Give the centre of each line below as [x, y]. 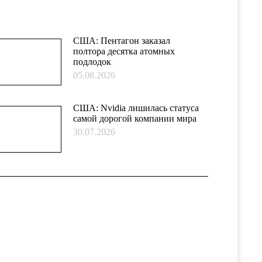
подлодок [92, 62]
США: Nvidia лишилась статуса [136, 108]
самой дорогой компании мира [135, 118]
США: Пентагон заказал [121, 41]
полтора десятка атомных [124, 51]
